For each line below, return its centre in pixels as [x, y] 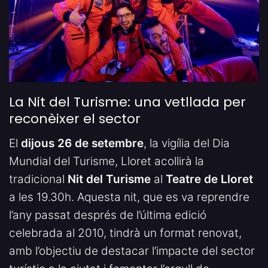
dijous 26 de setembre [82, 143]
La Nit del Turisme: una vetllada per [127, 102]
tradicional [38, 179]
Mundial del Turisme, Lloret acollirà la [106, 161]
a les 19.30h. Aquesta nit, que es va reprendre [129, 197]
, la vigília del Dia [187, 143]
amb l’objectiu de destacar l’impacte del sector [132, 251]
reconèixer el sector [75, 118]
